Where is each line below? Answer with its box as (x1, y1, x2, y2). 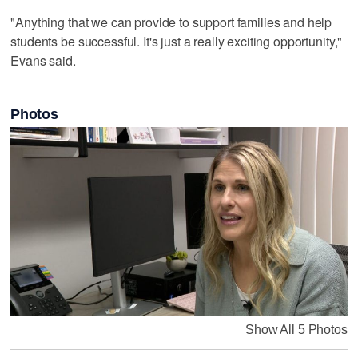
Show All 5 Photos (245, 322, 348, 336)
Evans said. (10, 50, 76, 70)
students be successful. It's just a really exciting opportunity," (10, 31, 343, 50)
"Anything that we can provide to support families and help (10, 12, 332, 31)
